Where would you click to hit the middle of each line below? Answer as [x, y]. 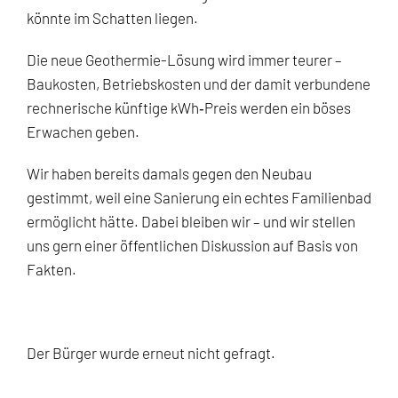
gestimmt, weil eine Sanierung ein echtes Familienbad [199, 197]
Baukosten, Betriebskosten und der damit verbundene [199, 83]
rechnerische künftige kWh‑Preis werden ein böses [189, 107]
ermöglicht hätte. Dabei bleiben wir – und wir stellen [191, 221]
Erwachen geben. [83, 131]
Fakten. [52, 269]
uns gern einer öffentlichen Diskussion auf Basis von [192, 245]
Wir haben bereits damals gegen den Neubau [169, 173]
